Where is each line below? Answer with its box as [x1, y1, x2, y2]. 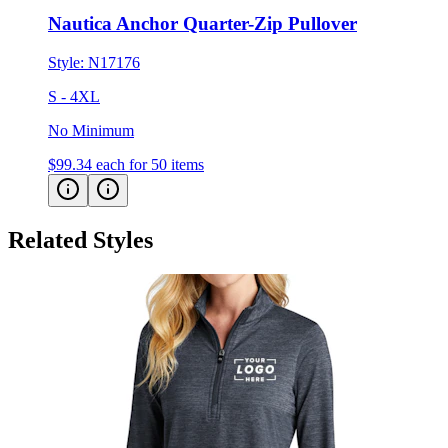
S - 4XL [48, 54, 100, 72]
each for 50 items [96, 122, 204, 140]
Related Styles [8, 193, 153, 220]
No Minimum [48, 88, 134, 106]
